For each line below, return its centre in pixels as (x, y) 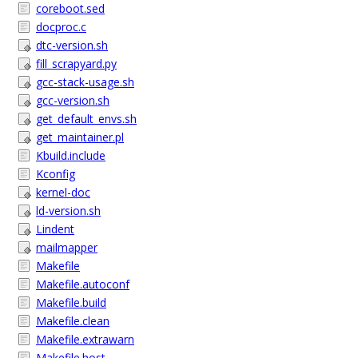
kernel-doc (63, 192)
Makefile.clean (73, 321)
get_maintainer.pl (80, 137)
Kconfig (56, 174)
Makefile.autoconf (83, 284)
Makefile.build (71, 302)
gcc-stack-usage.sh (85, 82)
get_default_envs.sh (86, 119)
